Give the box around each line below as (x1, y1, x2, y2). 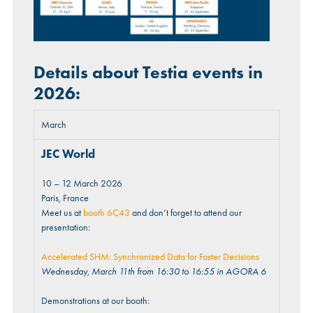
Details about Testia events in (33, 61, 263, 84)
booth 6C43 (82, 206, 130, 219)
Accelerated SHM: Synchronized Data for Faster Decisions (41, 250, 259, 263)
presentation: (41, 221, 90, 234)
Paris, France (41, 191, 89, 205)
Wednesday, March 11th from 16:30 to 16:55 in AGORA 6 (41, 265, 266, 278)
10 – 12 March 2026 (41, 177, 122, 190)
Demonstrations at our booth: (41, 294, 150, 307)
